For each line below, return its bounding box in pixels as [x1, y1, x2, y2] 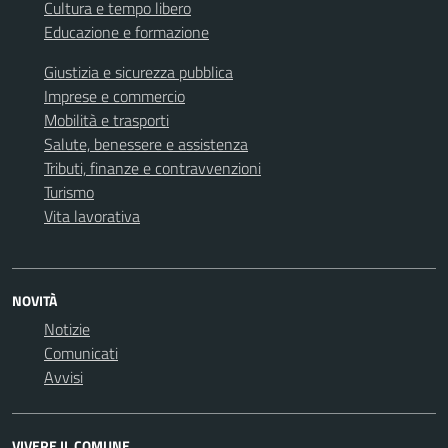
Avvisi [44, 365, 83, 389]
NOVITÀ [12, 290, 57, 311]
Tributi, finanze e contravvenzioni [44, 156, 261, 180]
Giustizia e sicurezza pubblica [44, 60, 233, 84]
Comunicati [44, 341, 118, 365]
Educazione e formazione [44, 20, 209, 44]
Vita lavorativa [44, 204, 140, 228]
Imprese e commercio [44, 84, 185, 108]
